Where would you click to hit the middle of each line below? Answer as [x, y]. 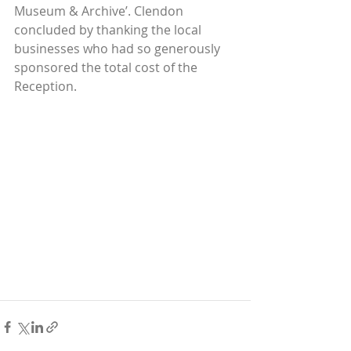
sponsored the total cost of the [107, 67]
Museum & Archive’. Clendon [100, 11]
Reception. [45, 86]
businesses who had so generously [119, 48]
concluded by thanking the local [109, 29]
